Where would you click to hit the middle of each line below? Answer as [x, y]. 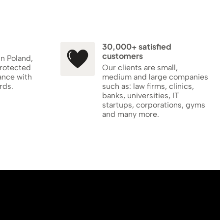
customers [122, 56]
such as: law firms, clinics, [148, 86]
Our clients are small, [140, 68]
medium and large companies [155, 77]
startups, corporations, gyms [153, 105]
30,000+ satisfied [137, 47]
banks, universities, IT [140, 96]
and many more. [130, 114]
